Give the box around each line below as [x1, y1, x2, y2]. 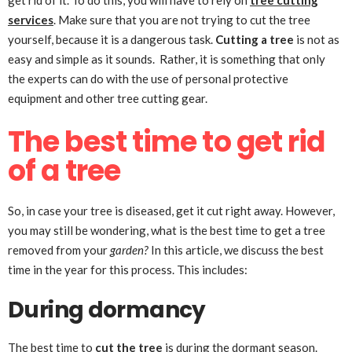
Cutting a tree [215, 32, 294, 46]
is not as [294, 32, 339, 46]
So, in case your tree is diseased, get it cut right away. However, [8, 203, 335, 218]
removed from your [8, 243, 110, 257]
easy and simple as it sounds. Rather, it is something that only [8, 52, 325, 66]
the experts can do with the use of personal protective [8, 71, 288, 86]
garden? [110, 243, 148, 257]
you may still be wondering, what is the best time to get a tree [8, 223, 325, 237]
